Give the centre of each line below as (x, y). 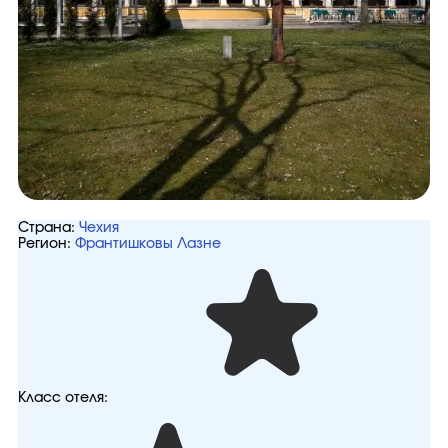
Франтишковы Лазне (148, 244)
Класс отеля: (63, 398)
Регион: (44, 244)
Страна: (46, 228)
